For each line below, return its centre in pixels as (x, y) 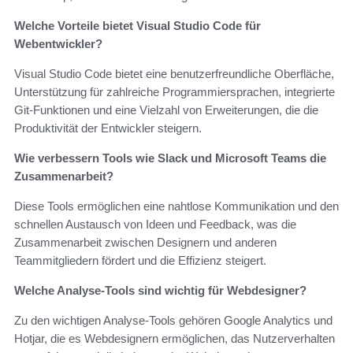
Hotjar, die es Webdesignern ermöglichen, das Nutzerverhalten (175, 339)
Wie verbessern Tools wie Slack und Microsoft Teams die (170, 158)
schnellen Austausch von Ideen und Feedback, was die (155, 225)
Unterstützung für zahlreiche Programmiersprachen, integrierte (175, 92)
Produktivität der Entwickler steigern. (108, 128)
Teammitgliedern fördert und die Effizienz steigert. (140, 261)
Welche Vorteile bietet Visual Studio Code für (137, 26)
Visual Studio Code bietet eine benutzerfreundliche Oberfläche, (174, 74)
